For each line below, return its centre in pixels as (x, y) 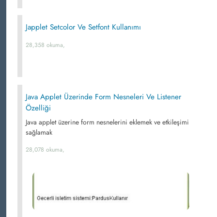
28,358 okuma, (45, 45)
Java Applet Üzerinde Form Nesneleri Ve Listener (103, 97)
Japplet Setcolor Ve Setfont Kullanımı (83, 27)
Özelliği (38, 108)
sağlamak (39, 132)
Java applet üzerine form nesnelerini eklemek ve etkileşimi (107, 122)
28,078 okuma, (45, 150)
